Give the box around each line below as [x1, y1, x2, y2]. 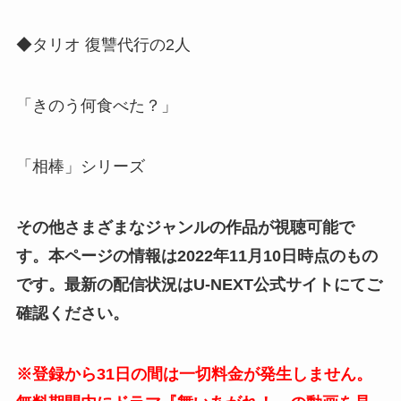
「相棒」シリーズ [15, 158, 145, 176]
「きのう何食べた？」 [15, 97, 177, 115]
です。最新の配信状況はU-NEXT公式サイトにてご [15, 275, 382, 294]
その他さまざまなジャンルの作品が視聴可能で [15, 218, 354, 236]
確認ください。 [15, 303, 129, 322]
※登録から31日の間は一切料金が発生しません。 [15, 364, 372, 383]
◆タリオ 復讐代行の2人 [15, 36, 191, 55]
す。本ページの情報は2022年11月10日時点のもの [15, 246, 378, 265]
